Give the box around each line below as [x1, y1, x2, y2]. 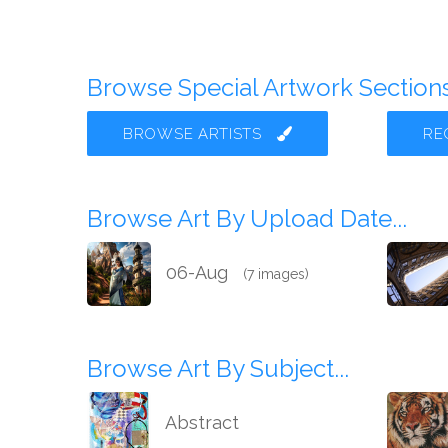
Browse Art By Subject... [87, 354, 349, 384]
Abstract [161, 412, 239, 434]
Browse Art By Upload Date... [87, 204, 407, 234]
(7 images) [243, 266, 309, 283]
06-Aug [161, 262, 233, 284]
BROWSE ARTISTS [123, 125, 267, 144]
